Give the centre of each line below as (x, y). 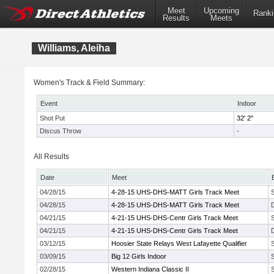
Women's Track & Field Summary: (89, 83)
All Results (51, 157)
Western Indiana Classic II (150, 269)
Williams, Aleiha (74, 48)
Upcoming (221, 11)
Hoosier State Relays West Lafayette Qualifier (179, 243)
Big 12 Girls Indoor (139, 256)
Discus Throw (61, 131)
